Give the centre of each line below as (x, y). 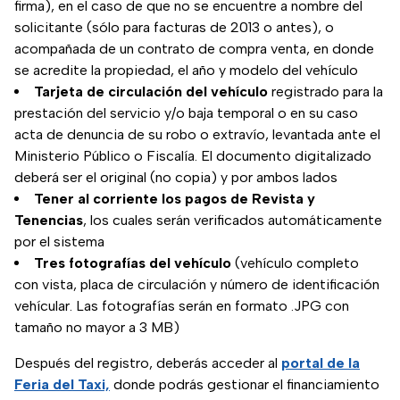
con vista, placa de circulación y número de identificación (197, 285)
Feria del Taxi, (62, 385)
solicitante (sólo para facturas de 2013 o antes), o (174, 28)
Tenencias (49, 221)
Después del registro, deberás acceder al (148, 363)
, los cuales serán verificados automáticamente (233, 221)
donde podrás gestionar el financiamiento (245, 385)
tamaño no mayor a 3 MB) (97, 328)
